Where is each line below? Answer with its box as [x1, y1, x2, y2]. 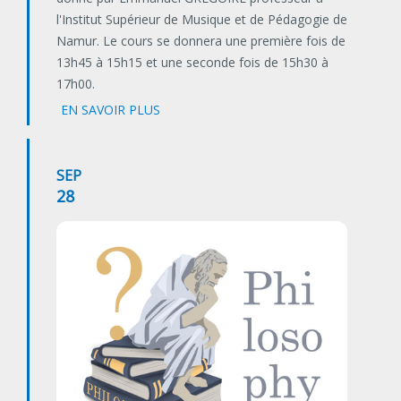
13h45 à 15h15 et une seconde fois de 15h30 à [56, 54, 328, 72]
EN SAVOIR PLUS [61, 101, 160, 119]
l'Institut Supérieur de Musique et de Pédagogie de [56, 11, 347, 29]
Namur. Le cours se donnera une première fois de [56, 32, 346, 50]
